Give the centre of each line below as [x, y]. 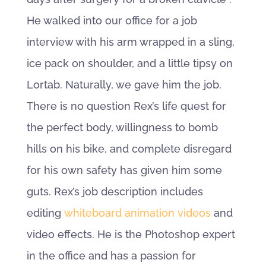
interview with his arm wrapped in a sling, [130, 42]
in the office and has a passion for [111, 256]
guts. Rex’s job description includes [115, 191]
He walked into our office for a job [112, 20]
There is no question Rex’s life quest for [126, 106]
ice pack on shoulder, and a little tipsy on [129, 63]
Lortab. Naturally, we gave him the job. [124, 85]
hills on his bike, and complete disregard [129, 149]
